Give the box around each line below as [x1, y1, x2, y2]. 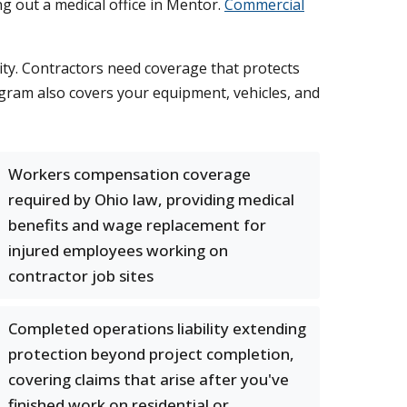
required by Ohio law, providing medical [8, 189, 294, 210]
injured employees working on [8, 240, 228, 261]
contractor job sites [8, 265, 154, 286]
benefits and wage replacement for [8, 214, 266, 235]
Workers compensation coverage [8, 164, 251, 184]
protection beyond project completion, [8, 343, 294, 364]
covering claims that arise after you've [8, 369, 289, 390]
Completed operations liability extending [8, 318, 306, 339]
